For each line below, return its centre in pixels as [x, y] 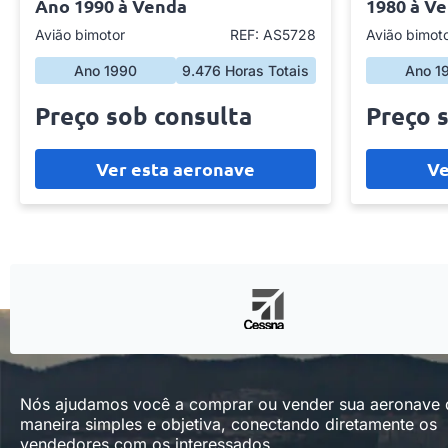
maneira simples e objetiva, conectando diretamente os [228, 424]
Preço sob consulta [143, 115]
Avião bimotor [80, 34]
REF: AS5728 [273, 34]
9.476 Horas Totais [246, 70]
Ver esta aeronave [175, 168]
